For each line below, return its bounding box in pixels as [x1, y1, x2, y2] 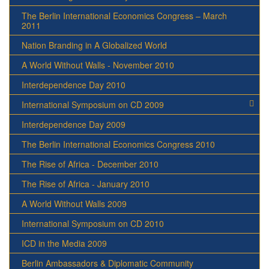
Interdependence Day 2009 [22, 118, 125, 131]
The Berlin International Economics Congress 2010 [22, 138, 215, 151]
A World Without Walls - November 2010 [22, 59, 174, 71]
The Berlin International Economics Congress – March [22, 10, 227, 22]
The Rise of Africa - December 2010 [22, 158, 159, 171]
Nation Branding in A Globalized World [22, 39, 167, 52]
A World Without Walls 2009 [22, 198, 127, 210]
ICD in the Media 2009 [22, 237, 107, 250]
